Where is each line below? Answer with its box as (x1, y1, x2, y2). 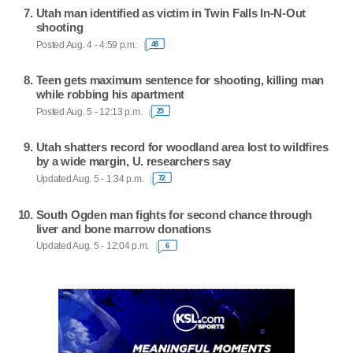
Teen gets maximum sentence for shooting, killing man (35, 73, 325, 87)
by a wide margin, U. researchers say (35, 154, 231, 169)
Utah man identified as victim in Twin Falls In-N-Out (35, 6, 307, 20)
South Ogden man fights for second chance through (35, 207, 313, 221)
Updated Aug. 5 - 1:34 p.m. (35, 173, 144, 184)
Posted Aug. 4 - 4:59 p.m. (35, 39, 137, 50)
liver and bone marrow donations (35, 221, 211, 236)
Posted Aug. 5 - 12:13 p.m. (35, 106, 143, 117)
